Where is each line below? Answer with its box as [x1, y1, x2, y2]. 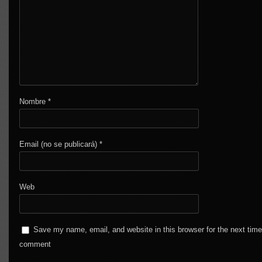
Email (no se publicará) [19, 140, 100, 149]
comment [19, 240, 51, 249]
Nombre [19, 97, 49, 106]
